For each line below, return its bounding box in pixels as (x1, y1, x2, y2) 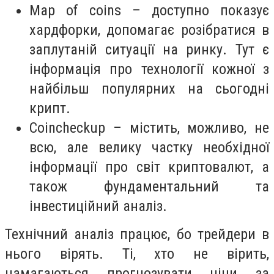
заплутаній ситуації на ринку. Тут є (29, 40, 269, 58)
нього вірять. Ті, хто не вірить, (5, 245, 269, 262)
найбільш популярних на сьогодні (29, 80, 269, 97)
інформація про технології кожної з (29, 60, 269, 78)
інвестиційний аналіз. (29, 197, 167, 215)
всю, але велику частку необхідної (29, 138, 269, 156)
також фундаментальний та (29, 177, 269, 195)
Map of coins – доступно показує (29, 1, 269, 19)
